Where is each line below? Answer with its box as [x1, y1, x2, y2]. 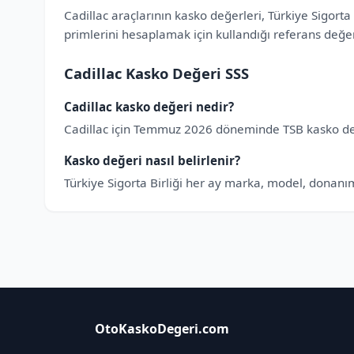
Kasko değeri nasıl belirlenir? [64, 153, 240, 168]
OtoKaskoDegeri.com [95, 320, 229, 337]
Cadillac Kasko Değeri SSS [64, 63, 249, 83]
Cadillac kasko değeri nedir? [64, 99, 234, 115]
